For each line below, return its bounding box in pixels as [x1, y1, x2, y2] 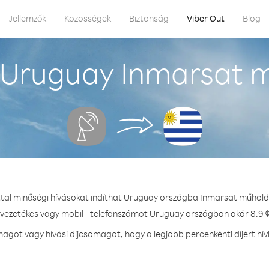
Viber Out [187, 13, 225, 24]
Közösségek [64, 13, 111, 24]
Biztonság [129, 13, 169, 24]
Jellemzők [9, 13, 46, 24]
